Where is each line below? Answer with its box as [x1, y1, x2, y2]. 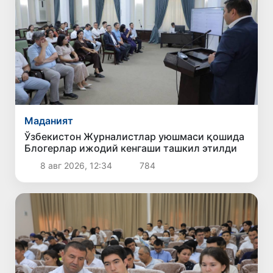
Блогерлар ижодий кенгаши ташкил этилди [24, 141, 238, 154]
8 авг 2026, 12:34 [37, 160, 115, 171]
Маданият [24, 114, 74, 127]
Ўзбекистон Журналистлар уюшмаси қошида [24, 130, 245, 143]
